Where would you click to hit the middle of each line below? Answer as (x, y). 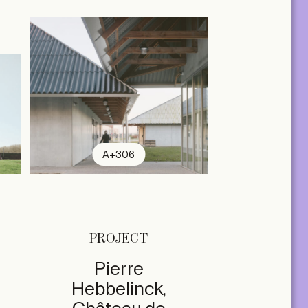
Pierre (119, 269)
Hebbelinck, (119, 289)
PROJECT (119, 239)
